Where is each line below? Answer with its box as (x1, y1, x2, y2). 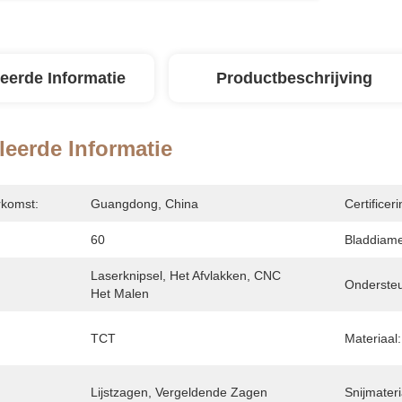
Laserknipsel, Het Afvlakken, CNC (91, 268, 281, 283)
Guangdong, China (91, 197, 198, 211)
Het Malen (91, 286, 149, 301)
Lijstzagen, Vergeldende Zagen (91, 385, 267, 399)
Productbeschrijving (216, 69, 372, 87)
